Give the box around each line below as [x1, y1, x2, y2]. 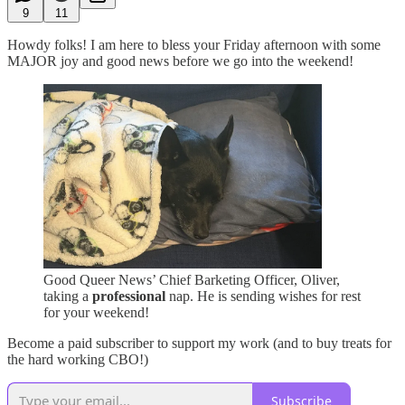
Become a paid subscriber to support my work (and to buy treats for [7, 335, 391, 352]
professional [92, 288, 165, 305]
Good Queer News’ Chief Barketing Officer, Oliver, [43, 272, 340, 288]
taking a [43, 288, 92, 305]
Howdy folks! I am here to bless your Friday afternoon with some [7, 36, 381, 52]
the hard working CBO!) [7, 352, 148, 368]
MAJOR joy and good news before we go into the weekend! [7, 52, 353, 69]
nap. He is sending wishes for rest [165, 288, 361, 305]
